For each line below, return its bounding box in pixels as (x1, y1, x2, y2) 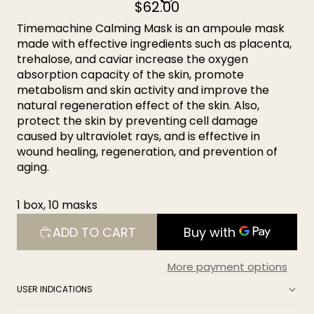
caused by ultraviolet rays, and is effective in (17, 128, 260, 144)
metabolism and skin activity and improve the (17, 82, 269, 98)
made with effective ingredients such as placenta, (17, 36, 292, 52)
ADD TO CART (52, 223, 136, 241)
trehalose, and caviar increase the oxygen (17, 51, 248, 67)
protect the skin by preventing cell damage (17, 113, 258, 129)
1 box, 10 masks (17, 197, 97, 213)
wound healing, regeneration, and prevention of (17, 144, 278, 160)
